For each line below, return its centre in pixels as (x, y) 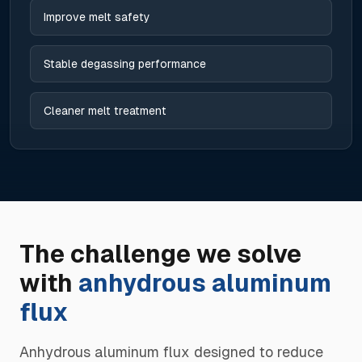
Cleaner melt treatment (105, 111)
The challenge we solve (160, 254)
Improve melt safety (97, 17)
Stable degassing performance (125, 64)
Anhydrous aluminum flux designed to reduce (171, 352)
